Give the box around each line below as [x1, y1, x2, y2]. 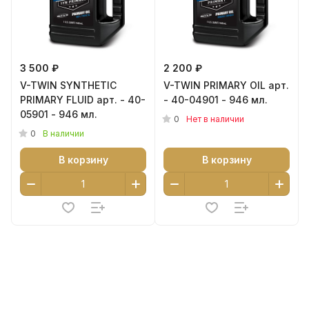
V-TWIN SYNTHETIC [20, 79, 117, 91]
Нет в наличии [186, 114, 244, 124]
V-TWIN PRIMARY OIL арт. [163, 79, 289, 91]
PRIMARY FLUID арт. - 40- [20, 94, 146, 106]
